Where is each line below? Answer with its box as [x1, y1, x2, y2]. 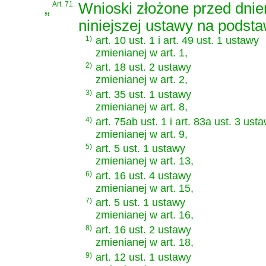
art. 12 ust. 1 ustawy [96, 251, 191, 263]
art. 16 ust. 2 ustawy [96, 223, 191, 236]
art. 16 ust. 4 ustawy [96, 169, 191, 182]
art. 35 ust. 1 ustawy [96, 88, 191, 100]
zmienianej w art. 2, [96, 74, 188, 86]
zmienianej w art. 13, [96, 155, 194, 167]
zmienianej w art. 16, [96, 209, 194, 221]
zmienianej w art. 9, [96, 128, 188, 140]
